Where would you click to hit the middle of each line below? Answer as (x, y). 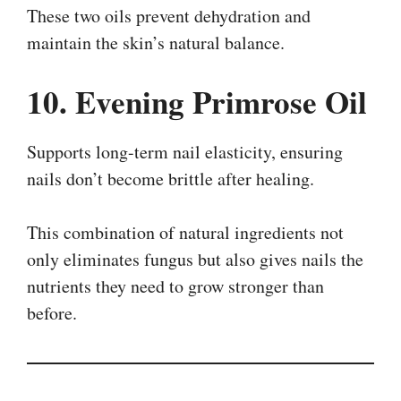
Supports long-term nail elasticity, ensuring (185, 151)
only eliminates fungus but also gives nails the (195, 259)
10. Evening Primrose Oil (197, 101)
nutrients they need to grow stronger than (175, 286)
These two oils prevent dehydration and (169, 15)
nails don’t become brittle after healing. (171, 178)
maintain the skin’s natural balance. (156, 42)
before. (52, 312)
